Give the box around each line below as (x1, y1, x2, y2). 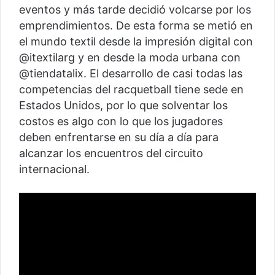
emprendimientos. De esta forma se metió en (19, 18, 253, 32)
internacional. (19, 162, 90, 176)
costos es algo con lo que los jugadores (19, 114, 223, 128)
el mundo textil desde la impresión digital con (19, 34, 253, 48)
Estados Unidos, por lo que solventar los (19, 98, 228, 112)
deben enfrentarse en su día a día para (19, 130, 219, 144)
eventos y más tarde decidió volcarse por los (19, 2, 251, 16)
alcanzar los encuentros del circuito (19, 146, 203, 160)
